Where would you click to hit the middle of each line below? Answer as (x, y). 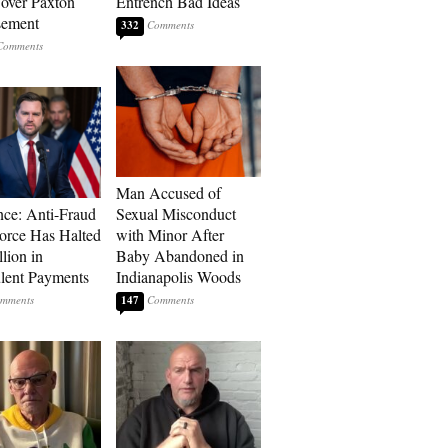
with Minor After (170, 234)
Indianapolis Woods (178, 276)
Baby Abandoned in (180, 255)
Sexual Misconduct (176, 213)
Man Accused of (168, 192)
